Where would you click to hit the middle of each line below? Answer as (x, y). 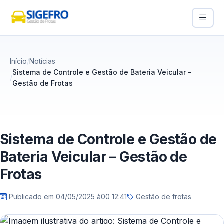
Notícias (42, 61)
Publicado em (31, 197)
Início (18, 61)
